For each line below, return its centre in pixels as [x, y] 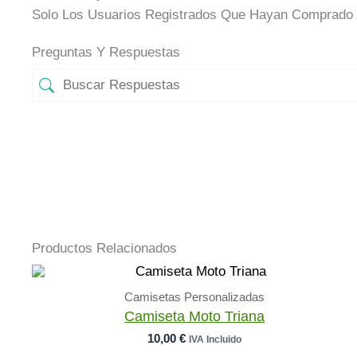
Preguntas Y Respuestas [106, 53]
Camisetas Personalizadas [194, 296]
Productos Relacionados [104, 249]
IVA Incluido [215, 340]
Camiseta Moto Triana [194, 317]
